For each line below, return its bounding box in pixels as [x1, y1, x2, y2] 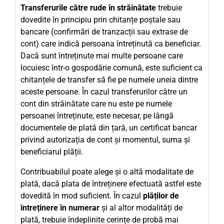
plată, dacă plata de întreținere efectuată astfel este [20, 179, 201, 188]
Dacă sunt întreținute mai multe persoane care [20, 51, 183, 60]
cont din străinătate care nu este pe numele [20, 99, 172, 108]
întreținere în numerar [20, 203, 99, 212]
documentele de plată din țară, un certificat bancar [20, 123, 197, 132]
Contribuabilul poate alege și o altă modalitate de [20, 167, 193, 176]
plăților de [143, 191, 179, 200]
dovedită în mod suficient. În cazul [20, 191, 143, 200]
